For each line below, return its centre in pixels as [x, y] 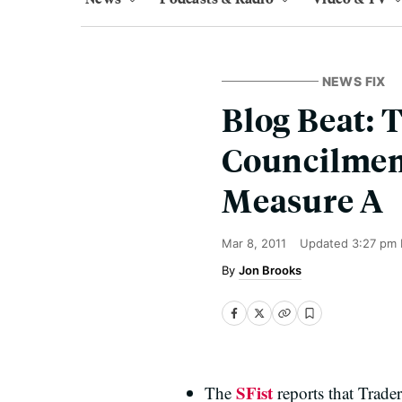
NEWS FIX [354, 81]
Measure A [303, 200]
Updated [326, 243]
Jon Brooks [270, 270]
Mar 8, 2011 [254, 243]
